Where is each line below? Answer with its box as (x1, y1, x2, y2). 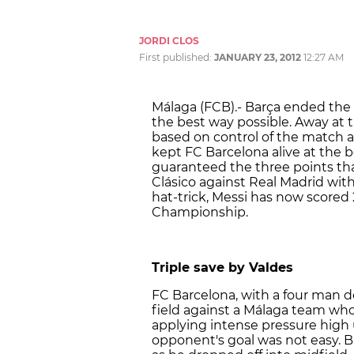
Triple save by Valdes (152, 259, 293, 275)
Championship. (152, 204, 248, 220)
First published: (139, 51, 214, 63)
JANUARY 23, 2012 (214, 51, 301, 63)
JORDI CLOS (139, 34, 199, 47)
